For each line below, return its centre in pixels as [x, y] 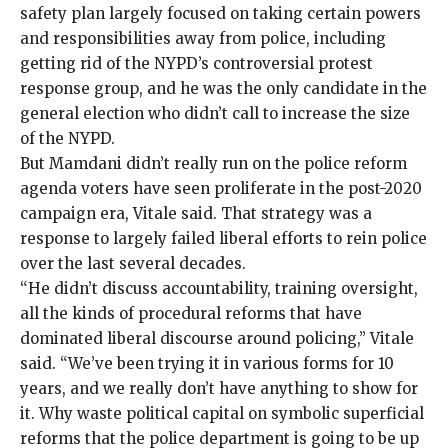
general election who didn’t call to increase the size [215, 114]
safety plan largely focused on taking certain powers [220, 14]
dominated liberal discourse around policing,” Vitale [217, 339]
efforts [295, 239]
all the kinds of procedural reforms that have [191, 314]
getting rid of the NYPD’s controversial [169, 64]
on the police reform [327, 164]
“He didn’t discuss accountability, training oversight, [219, 289]
